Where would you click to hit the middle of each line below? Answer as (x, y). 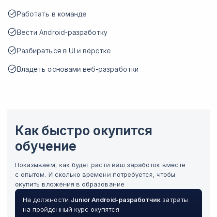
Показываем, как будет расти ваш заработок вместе (100, 165)
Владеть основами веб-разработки (78, 69)
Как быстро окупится (84, 131)
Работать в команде (52, 14)
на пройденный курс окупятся (71, 209)
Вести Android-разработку (62, 32)
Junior (80, 200)
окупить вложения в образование (70, 184)
